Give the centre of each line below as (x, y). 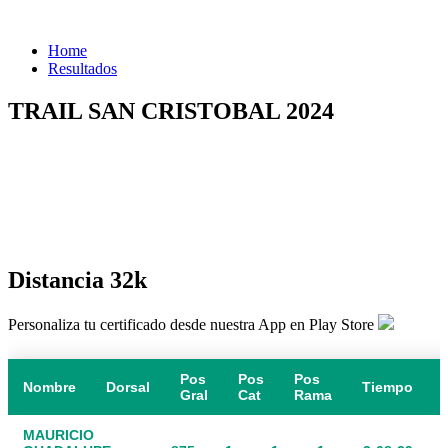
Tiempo (387, 387)
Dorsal (128, 387)
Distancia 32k (77, 280)
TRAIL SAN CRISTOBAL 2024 (171, 110)
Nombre (49, 387)
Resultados (82, 68)
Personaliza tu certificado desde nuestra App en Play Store (193, 325)
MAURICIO (58, 435)
